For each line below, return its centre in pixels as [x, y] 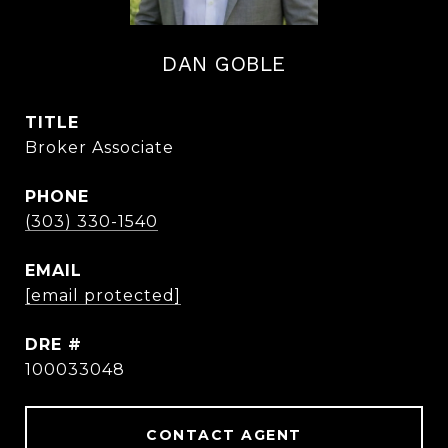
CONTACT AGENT [224, 435]
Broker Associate [99, 147]
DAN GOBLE [224, 63]
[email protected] [103, 295]
